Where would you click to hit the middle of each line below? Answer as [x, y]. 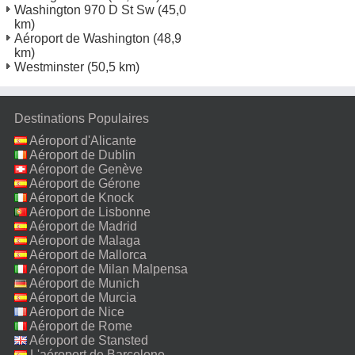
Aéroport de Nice [77, 311]
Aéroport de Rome [81, 326]
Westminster [49, 67]
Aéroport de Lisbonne [90, 212]
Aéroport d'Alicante [83, 140]
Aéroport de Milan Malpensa [109, 269]
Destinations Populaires [82, 118]
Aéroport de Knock [82, 197]
